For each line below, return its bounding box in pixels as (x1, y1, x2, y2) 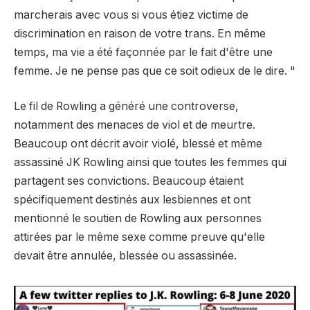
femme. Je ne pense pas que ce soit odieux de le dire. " (14, 64, 295, 77)
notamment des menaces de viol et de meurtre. (14, 118, 255, 132)
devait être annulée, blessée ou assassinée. (14, 249, 237, 263)
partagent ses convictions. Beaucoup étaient (14, 174, 244, 188)
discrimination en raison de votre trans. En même (14, 26, 266, 40)
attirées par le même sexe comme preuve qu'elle (14, 230, 265, 244)
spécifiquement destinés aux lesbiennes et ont (14, 193, 250, 207)
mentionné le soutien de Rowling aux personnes (14, 212, 262, 226)
